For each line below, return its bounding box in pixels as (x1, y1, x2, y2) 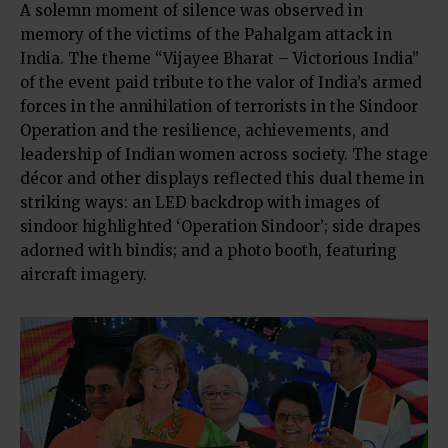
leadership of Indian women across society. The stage (20, 144, 428, 164)
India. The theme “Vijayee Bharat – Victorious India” (20, 48, 419, 68)
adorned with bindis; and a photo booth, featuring (20, 240, 397, 260)
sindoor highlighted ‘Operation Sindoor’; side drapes (20, 216, 421, 236)
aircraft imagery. (20, 264, 147, 284)
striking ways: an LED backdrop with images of (20, 192, 380, 212)
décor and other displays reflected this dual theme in (20, 168, 424, 188)
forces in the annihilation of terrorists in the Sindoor (20, 96, 418, 116)
